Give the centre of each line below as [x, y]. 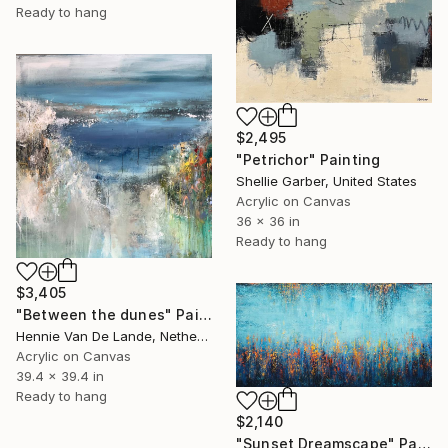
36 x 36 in [268, 221]
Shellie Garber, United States [326, 181]
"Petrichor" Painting [308, 160]
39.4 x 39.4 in [60, 376]
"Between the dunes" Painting [205, 315]
